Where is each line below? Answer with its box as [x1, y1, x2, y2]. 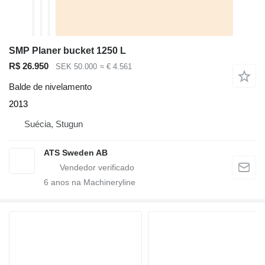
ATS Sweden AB [44, 147, 108, 157]
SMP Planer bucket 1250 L [9, 46, 126, 56]
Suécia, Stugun [24, 118, 83, 129]
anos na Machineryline [49, 177, 135, 187]
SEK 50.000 [56, 62, 97, 72]
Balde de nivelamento [9, 81, 92, 92]
